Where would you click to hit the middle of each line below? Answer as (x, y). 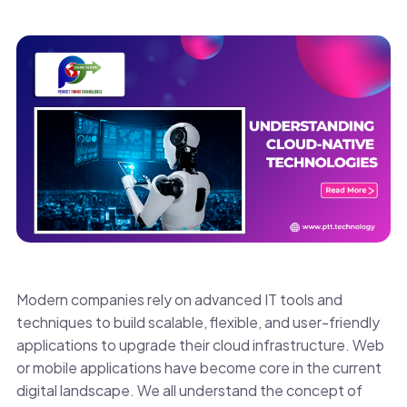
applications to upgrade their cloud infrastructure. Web (200, 345)
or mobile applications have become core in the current (199, 368)
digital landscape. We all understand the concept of (189, 391)
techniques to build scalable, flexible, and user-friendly (198, 323)
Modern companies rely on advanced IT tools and (179, 300)
